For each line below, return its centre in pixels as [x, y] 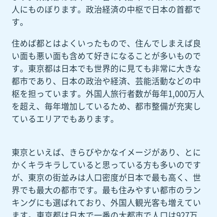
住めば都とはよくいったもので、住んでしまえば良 [106, 43]
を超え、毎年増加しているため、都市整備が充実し [106, 106]
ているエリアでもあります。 [65, 118]
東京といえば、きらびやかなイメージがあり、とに [106, 152]
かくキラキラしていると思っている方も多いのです [106, 164]
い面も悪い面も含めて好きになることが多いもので [106, 55]
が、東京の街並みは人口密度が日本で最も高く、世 [106, 177]
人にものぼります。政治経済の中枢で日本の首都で [106, 9]
